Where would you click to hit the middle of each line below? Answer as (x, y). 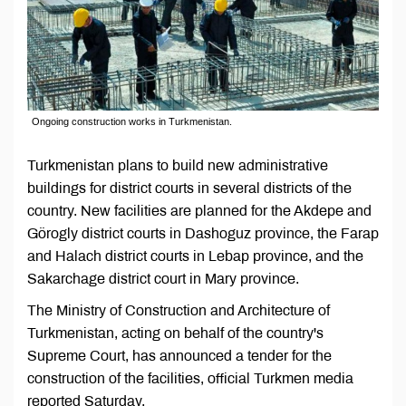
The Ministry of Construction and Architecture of (179, 311)
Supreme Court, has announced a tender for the (179, 356)
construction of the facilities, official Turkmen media (190, 379)
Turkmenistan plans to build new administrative (178, 166)
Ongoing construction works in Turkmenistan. (132, 122)
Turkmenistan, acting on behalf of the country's (175, 333)
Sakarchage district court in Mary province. (163, 279)
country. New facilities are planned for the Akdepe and (199, 211)
